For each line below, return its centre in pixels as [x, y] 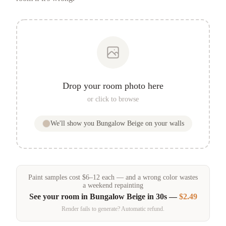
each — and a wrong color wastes [149, 177]
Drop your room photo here [113, 86]
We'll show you [73, 123]
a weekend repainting [113, 185]
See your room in [59, 197]
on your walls [163, 123]
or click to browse [113, 99]
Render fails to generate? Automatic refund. [113, 209]
